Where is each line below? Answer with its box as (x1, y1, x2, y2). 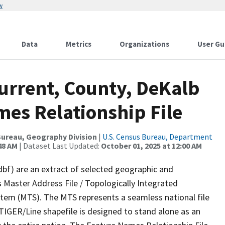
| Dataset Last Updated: (18, 141, 101, 151)
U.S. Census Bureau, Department (102, 132, 212, 142)
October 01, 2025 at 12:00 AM (101, 141, 202, 151)
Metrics (66, 39, 91, 49)
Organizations (120, 39, 169, 49)
